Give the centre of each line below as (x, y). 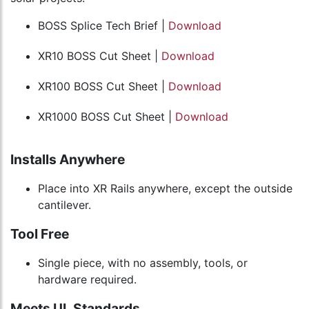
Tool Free (40, 234)
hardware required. (87, 280)
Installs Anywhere (68, 160)
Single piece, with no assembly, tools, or (143, 263)
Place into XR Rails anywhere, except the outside (165, 189)
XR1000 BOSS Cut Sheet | (107, 117)
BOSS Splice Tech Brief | (103, 26)
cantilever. (64, 205)
